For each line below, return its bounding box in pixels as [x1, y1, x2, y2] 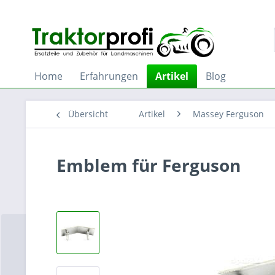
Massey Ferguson [193, 108, 264, 120]
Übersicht [68, 108, 108, 120]
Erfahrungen [80, 69, 138, 83]
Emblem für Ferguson [56, 153, 241, 177]
